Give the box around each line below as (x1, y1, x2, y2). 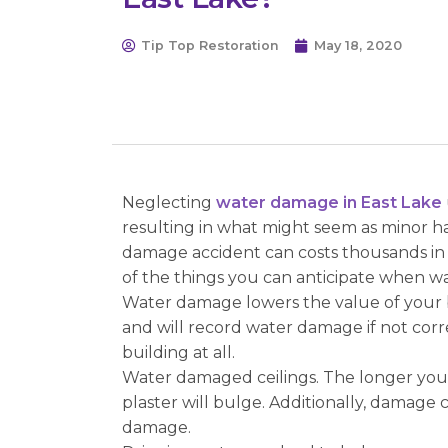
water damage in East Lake (216, 193, 442, 213)
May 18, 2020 (314, 38, 402, 54)
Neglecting (122, 193, 216, 213)
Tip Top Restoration (141, 38, 279, 54)
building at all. (122, 343, 235, 363)
